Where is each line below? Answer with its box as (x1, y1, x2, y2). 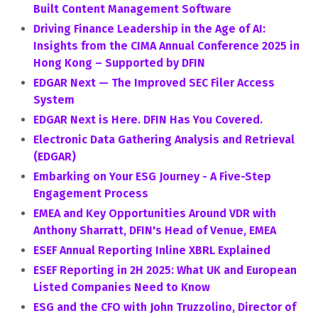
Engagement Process (33, 187, 148, 200)
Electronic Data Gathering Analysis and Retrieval (33, 133, 295, 146)
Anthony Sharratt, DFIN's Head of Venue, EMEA (33, 224, 276, 237)
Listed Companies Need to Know (33, 280, 210, 294)
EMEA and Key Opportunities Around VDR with (33, 207, 276, 220)
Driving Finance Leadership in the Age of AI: (33, 22, 265, 35)
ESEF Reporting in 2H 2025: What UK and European (33, 263, 297, 277)
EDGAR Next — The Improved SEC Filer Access (33, 76, 275, 89)
